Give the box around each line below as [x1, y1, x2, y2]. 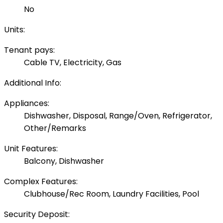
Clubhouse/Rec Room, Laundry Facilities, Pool [24, 188, 199, 200]
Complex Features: [4, 176, 78, 188]
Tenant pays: [4, 44, 55, 56]
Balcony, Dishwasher [24, 155, 104, 167]
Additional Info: [4, 77, 61, 89]
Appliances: [4, 98, 49, 110]
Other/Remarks [24, 122, 86, 134]
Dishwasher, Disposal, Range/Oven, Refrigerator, [24, 110, 212, 122]
